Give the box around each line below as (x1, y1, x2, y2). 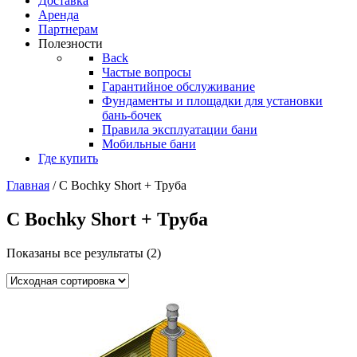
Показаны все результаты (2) (6, 245, 161, 260)
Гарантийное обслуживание (102, 80, 255, 93)
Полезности (38, 37, 103, 50)
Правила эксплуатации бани (102, 123, 257, 136)
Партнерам (38, 22, 98, 36)
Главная (6, 178, 49, 192)
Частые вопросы (102, 65, 191, 79)
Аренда (38, 8, 79, 22)
